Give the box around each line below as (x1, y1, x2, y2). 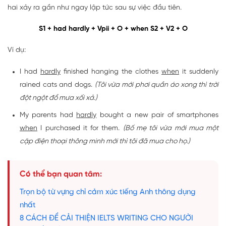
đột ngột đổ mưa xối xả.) (20, 94, 97, 102)
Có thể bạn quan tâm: (20, 170, 102, 179)
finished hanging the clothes (61, 68, 161, 76)
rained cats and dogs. (20, 81, 95, 89)
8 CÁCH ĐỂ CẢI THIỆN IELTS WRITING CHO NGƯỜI (20, 214, 193, 223)
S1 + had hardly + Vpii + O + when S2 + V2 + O (38, 25, 188, 33)
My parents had (20, 111, 77, 120)
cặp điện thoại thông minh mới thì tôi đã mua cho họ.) (20, 138, 190, 146)
